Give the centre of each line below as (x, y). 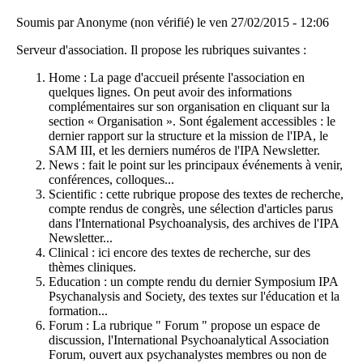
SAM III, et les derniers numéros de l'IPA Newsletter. (184, 150)
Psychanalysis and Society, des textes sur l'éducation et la (194, 296)
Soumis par (46, 22)
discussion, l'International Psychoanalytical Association (189, 340)
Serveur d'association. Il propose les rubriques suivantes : (161, 50)
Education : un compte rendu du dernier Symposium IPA (193, 282)
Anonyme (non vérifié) (135, 22)
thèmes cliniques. (92, 267)
